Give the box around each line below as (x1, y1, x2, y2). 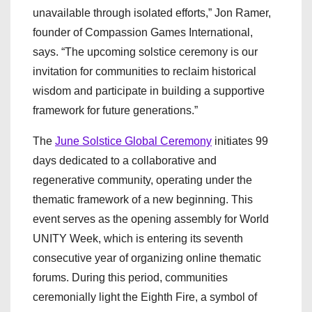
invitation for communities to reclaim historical (33, 65, 256, 77)
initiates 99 (212, 134, 268, 147)
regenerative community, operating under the (33, 173, 252, 186)
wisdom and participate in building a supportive (33, 84, 265, 97)
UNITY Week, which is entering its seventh (33, 232, 243, 244)
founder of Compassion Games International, (33, 26, 253, 38)
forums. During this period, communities (33, 271, 228, 283)
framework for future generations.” (33, 104, 198, 116)
